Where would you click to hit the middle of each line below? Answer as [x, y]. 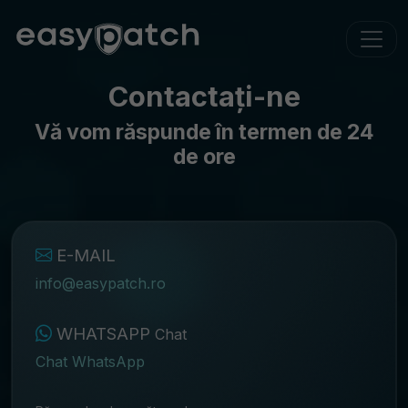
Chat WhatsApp [90, 361]
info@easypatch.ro [100, 283]
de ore [204, 157]
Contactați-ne [204, 96]
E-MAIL [83, 255]
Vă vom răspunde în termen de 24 [204, 132]
